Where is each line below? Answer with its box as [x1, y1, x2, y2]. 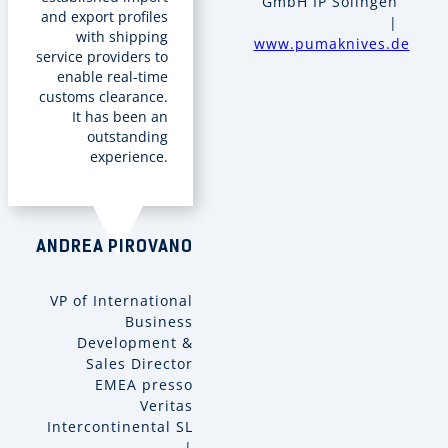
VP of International [49, 291, 193, 311]
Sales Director [85, 354, 193, 374]
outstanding [86, 126, 168, 146]
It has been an [71, 106, 168, 126]
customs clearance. [38, 86, 168, 106]
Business [124, 312, 193, 332]
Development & [76, 333, 193, 353]
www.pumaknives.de [253, 34, 410, 54]
